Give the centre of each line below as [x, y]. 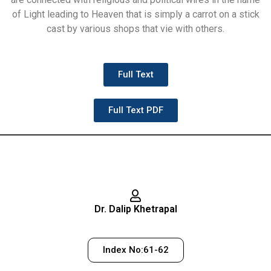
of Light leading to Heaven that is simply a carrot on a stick [135, 15]
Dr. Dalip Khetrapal [135, 209]
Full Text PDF [135, 110]
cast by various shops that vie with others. [135, 29]
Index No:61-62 [135, 250]
